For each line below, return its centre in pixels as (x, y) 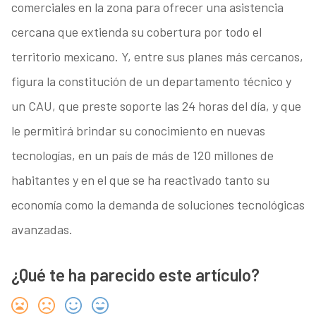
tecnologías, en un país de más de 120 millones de (142, 156)
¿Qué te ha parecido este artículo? (135, 275)
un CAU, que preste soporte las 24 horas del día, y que (156, 106)
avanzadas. (42, 230)
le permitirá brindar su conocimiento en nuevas (138, 131)
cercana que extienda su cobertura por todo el (136, 32)
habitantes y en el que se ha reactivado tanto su (140, 180)
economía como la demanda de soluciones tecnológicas (158, 205)
